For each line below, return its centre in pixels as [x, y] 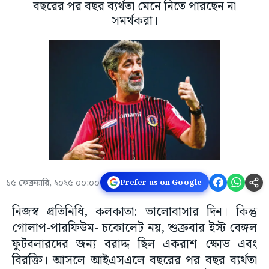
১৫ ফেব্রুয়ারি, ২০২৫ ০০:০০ [53, 183]
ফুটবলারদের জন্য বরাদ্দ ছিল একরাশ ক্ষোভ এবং [134, 245]
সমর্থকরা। [134, 21]
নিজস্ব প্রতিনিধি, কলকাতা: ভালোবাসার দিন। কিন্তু [134, 212]
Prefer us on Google [161, 182]
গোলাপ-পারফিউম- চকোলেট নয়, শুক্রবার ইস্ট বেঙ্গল [134, 228]
